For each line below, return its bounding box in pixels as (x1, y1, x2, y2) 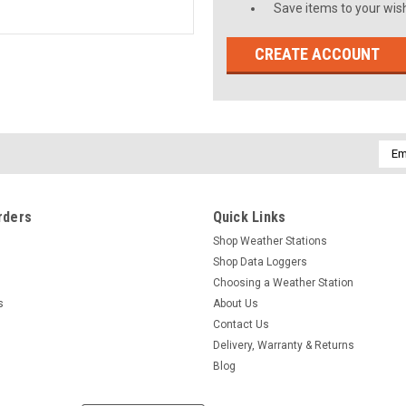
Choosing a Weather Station (212, 275, 353, 289)
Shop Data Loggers (212, 255, 307, 268)
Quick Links (212, 208, 286, 226)
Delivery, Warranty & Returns (212, 338, 354, 352)
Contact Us (212, 317, 269, 331)
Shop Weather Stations (212, 234, 327, 247)
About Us (212, 296, 258, 310)
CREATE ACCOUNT (255, 43, 381, 63)
